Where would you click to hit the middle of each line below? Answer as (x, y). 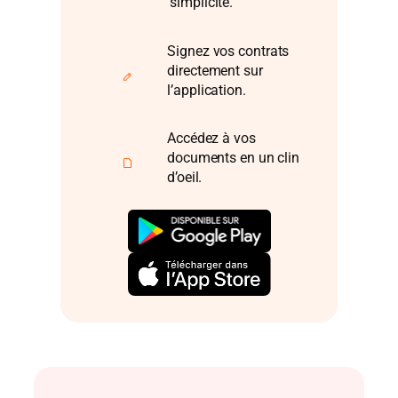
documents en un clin (234, 158)
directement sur (215, 70)
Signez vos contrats (228, 51)
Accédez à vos (211, 138)
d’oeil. (185, 177)
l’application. (207, 90)
